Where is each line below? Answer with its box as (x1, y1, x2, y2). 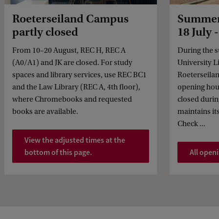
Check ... (177, 119, 205, 128)
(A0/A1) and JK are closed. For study (12, 58, 132, 67)
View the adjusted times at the (24, 135, 125, 146)
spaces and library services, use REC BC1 (12, 70, 147, 79)
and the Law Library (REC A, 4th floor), (12, 82, 140, 91)
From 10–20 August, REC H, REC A (12, 45, 126, 55)
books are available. (12, 107, 78, 116)
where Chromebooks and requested (12, 94, 132, 104)
